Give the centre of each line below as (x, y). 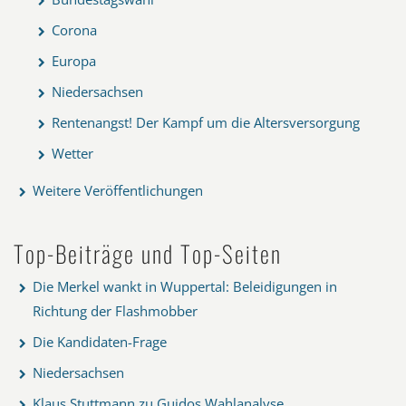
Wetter (72, 153)
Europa (74, 60)
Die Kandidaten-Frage (100, 341)
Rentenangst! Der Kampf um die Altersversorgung (206, 122)
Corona (74, 29)
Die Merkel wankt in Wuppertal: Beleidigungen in (185, 286)
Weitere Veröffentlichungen (118, 190)
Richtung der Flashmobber (115, 310)
